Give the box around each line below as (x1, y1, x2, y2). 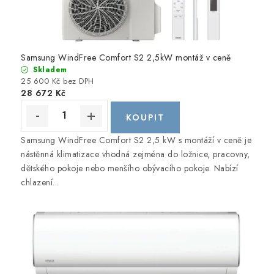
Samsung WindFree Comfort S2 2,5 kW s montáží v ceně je (21, 133, 251, 146)
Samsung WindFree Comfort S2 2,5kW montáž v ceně (21, 51, 231, 64)
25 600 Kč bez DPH (21, 75, 94, 87)
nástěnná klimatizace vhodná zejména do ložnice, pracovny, (21, 147, 250, 160)
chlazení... (21, 176, 59, 188)
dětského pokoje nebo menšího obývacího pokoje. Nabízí (21, 161, 239, 174)
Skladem (30, 64, 67, 75)
